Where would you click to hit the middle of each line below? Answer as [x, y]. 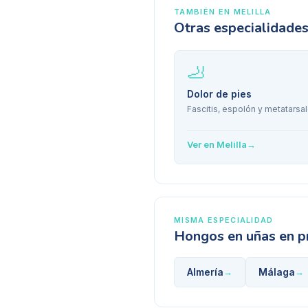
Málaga [277, 272]
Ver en [202, 144]
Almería [205, 272]
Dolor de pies [219, 94]
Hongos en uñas [225, 236]
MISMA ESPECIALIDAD [224, 220]
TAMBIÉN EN [204, 12]
